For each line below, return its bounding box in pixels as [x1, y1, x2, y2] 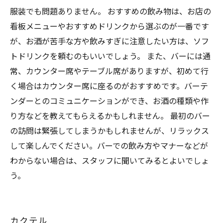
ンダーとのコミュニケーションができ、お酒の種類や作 [10, 97, 209, 106]
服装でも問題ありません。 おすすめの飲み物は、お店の [10, 7, 211, 16]
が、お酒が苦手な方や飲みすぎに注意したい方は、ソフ [10, 37, 209, 46]
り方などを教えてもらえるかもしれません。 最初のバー [10, 111, 210, 121]
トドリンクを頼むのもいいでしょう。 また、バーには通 [10, 52, 211, 61]
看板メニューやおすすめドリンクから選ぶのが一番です [10, 22, 209, 31]
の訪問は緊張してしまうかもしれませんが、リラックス [10, 126, 209, 136]
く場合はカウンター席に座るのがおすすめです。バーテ [10, 82, 208, 91]
